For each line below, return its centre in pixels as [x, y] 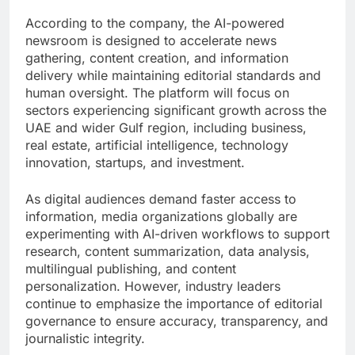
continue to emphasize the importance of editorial [174, 303]
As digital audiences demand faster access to [161, 198]
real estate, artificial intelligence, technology [157, 145]
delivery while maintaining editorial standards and [173, 75]
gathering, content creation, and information [157, 57]
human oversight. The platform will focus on [157, 92]
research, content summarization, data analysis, [168, 251]
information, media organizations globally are [161, 216]
